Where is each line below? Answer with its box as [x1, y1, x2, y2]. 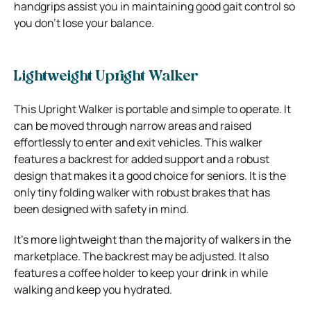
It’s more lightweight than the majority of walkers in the [14, 231, 291, 247]
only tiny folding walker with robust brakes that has [14, 184, 270, 200]
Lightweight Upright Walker [14, 69, 198, 84]
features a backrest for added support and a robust [14, 151, 269, 167]
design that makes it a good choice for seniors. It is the [14, 167, 286, 183]
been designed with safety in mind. [14, 201, 189, 217]
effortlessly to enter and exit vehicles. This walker [14, 134, 262, 150]
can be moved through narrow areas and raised [14, 117, 251, 133]
